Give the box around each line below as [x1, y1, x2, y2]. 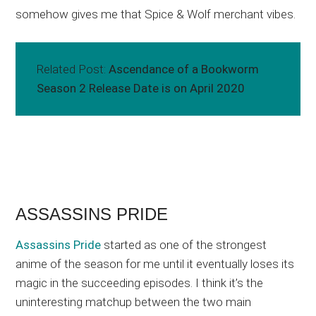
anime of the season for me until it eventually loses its [16, 257, 295, 272]
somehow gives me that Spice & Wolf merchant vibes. [16, 7, 296, 22]
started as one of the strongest [101, 238, 267, 253]
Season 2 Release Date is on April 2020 [37, 81, 245, 96]
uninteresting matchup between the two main [16, 295, 252, 310]
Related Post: [37, 62, 109, 77]
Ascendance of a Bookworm [109, 62, 260, 77]
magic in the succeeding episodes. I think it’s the [16, 276, 264, 291]
